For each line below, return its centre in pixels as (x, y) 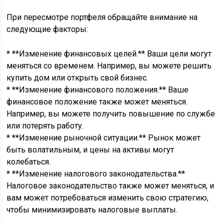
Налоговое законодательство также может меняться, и (110, 186)
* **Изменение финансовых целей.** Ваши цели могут (109, 54)
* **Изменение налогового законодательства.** (96, 174)
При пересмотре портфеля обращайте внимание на (102, 17)
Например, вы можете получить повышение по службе (111, 114)
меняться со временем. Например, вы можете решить (109, 66)
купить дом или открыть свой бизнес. (77, 78)
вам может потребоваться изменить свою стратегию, (108, 198)
